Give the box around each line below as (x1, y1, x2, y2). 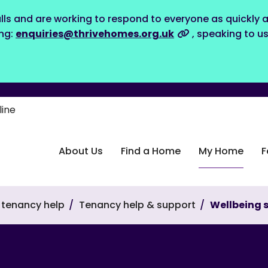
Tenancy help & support (79, 198, 196, 212)
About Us (59, 144, 103, 158)
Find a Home (121, 144, 181, 158)
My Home (199, 144, 243, 158)
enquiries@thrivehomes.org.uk (16, 27, 174, 41)
